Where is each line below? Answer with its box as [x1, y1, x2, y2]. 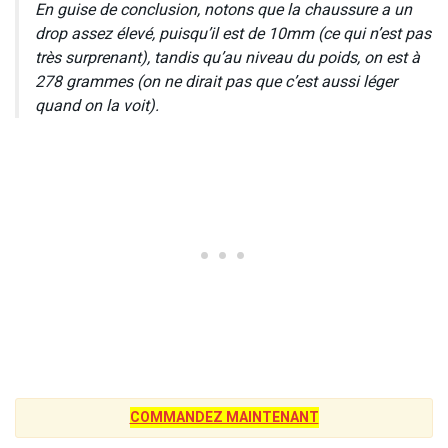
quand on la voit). [35, 93, 159, 118]
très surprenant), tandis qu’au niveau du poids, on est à [35, 45, 420, 70]
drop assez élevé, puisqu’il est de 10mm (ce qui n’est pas [35, 21, 431, 46]
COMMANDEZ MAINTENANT [129, 406, 319, 428]
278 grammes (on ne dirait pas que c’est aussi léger [35, 69, 397, 94]
